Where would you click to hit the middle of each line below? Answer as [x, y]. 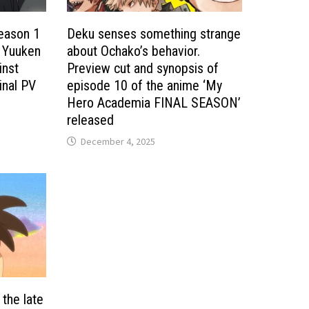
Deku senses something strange [154, 34]
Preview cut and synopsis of [143, 69]
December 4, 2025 [118, 142]
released [91, 120]
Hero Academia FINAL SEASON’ [154, 103]
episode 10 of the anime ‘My [145, 86]
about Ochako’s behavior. [134, 51]
